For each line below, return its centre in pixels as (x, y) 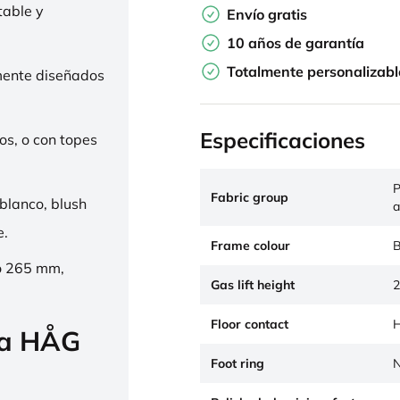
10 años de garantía (296, 43)
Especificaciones (283, 140)
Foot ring (237, 363)
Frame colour (250, 246)
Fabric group (250, 197)
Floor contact (250, 324)
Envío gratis (267, 14)
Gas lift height (253, 285)
